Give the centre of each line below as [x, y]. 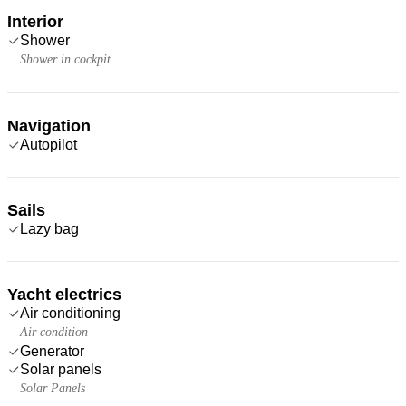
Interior [35, 21]
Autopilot [48, 144]
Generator [52, 351]
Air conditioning [70, 313]
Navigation [49, 126]
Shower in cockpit [65, 59]
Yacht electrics [64, 294]
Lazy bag [49, 228]
